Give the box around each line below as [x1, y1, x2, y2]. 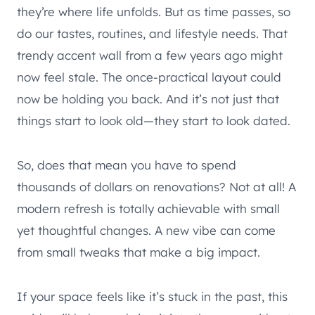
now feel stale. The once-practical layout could [17, 70, 281, 85]
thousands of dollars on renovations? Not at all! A [17, 179, 296, 195]
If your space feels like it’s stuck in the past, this [17, 289, 288, 304]
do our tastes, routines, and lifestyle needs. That [17, 26, 288, 41]
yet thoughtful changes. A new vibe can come [17, 223, 276, 238]
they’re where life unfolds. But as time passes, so [17, 4, 290, 20]
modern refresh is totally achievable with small [17, 201, 280, 217]
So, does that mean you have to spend [17, 157, 236, 173]
